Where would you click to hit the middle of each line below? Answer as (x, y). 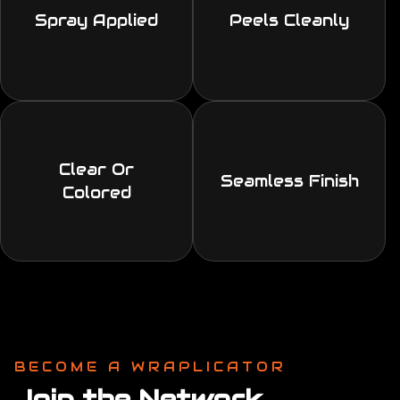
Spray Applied (96, 21)
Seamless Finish (289, 181)
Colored (96, 193)
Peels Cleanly (289, 21)
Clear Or (96, 170)
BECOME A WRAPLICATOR (150, 367)
